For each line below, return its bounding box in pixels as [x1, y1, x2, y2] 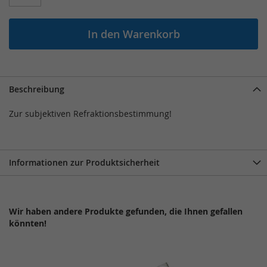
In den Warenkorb [87, 26, 180, 41]
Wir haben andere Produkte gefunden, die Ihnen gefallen [9, 205, 243, 217]
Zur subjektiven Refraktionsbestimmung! [9, 107, 172, 119]
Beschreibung [9, 83, 64, 95]
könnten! [9, 217, 46, 229]
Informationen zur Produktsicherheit [9, 156, 160, 168]
